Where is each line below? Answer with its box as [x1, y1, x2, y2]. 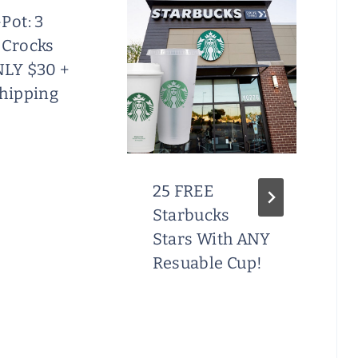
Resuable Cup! [152, 253, 263, 273]
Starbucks [152, 205, 229, 225]
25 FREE [152, 181, 214, 201]
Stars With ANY [152, 229, 271, 249]
